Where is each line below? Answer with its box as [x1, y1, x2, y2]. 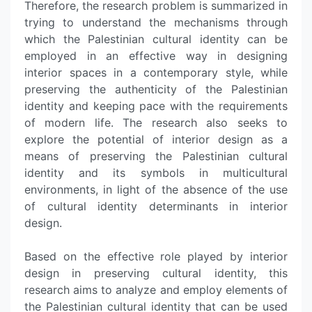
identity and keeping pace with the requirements [24, 99, 288, 113]
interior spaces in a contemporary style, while [24, 65, 288, 79]
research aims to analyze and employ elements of [24, 283, 288, 297]
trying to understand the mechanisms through [24, 15, 288, 29]
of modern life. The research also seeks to [24, 116, 288, 130]
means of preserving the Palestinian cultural [24, 149, 288, 163]
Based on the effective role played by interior [24, 249, 288, 263]
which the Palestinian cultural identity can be [24, 32, 288, 46]
